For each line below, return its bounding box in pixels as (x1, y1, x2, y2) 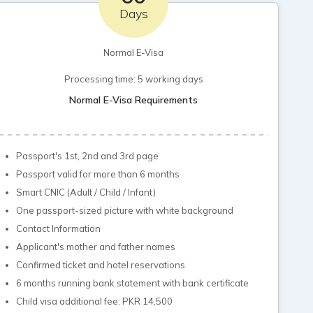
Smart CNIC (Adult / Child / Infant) (15, 187, 156, 198)
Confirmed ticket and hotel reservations (15, 259, 185, 270)
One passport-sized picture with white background (15, 205, 233, 216)
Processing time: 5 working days (64, 73, 203, 85)
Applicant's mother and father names (15, 241, 175, 252)
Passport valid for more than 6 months (15, 168, 180, 180)
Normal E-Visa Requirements (69, 94, 198, 106)
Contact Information (15, 223, 101, 234)
